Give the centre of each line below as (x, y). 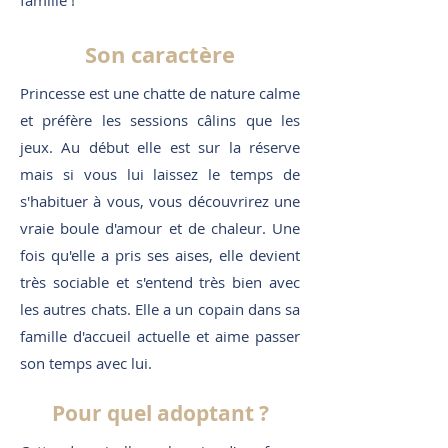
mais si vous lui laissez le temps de (160, 174)
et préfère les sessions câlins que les (160, 120)
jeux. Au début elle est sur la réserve (160, 147)
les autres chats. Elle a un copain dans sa (160, 309)
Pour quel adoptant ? (160, 413)
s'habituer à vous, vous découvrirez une (160, 201)
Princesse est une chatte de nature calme (160, 93)
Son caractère (160, 54)
